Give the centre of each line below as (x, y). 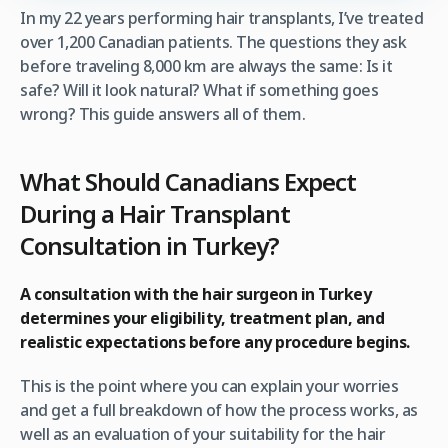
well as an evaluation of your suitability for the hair (202, 434)
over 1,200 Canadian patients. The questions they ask (213, 42)
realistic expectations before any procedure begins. (215, 342)
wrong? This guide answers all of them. (162, 114)
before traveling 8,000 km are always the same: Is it (206, 66)
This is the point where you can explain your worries (209, 386)
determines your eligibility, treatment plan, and (202, 318)
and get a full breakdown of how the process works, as (219, 410)
